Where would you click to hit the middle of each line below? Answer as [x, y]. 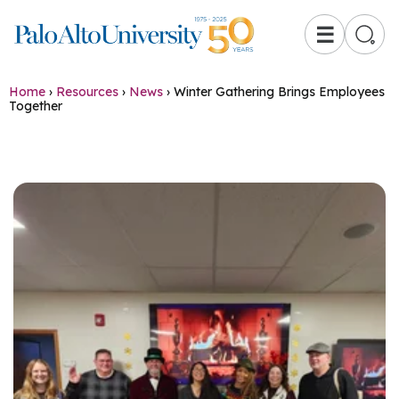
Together [36, 106]
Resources [87, 92]
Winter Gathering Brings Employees [279, 92]
